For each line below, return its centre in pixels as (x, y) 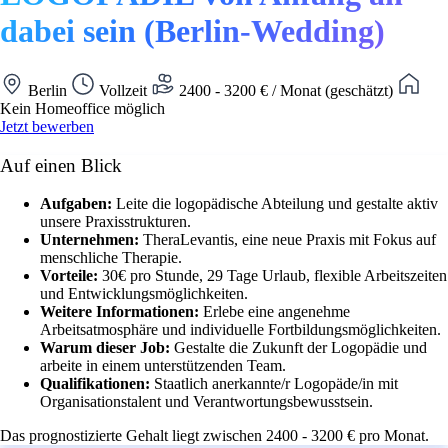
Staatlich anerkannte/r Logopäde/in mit (276, 384)
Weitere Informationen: (121, 312)
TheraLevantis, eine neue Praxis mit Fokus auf (289, 240)
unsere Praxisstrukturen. (115, 222)
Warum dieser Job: (107, 348)
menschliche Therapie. (111, 258)
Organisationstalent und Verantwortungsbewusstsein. (206, 402)
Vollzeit (123, 90)
